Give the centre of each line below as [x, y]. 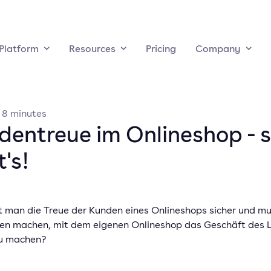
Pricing [161, 48]
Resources [92, 48]
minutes [28, 113]
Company [218, 48]
